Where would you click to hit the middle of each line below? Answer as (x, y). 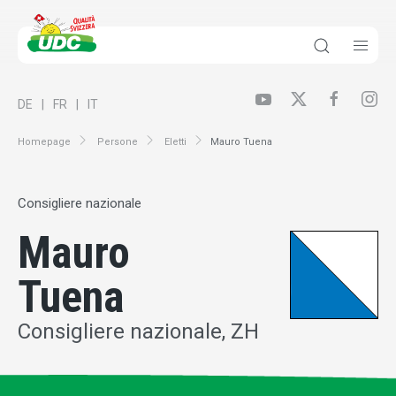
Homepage (44, 141)
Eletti (175, 141)
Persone (118, 141)
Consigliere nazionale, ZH (138, 332)
